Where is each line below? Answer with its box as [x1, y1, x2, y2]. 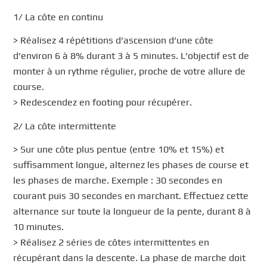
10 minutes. [13, 221, 64, 233]
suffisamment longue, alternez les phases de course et [13, 159, 249, 171]
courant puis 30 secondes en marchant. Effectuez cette [13, 190, 249, 202]
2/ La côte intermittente [13, 120, 117, 132]
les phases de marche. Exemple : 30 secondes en [13, 175, 223, 187]
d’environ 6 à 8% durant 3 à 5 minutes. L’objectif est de [13, 50, 250, 62]
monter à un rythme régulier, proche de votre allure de [13, 66, 246, 77]
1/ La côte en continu [13, 11, 104, 23]
